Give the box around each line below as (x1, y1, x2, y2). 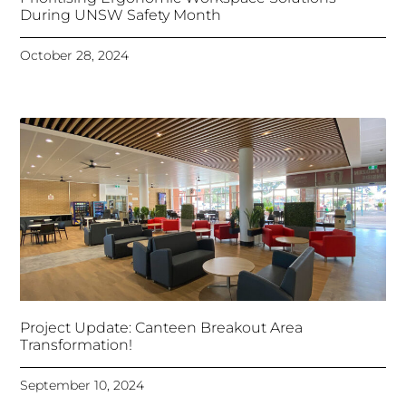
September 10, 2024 (20, 376, 145, 393)
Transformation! (20, 335, 133, 353)
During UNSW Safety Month (20, 5, 222, 24)
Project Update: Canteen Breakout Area (20, 318, 304, 336)
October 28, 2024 (20, 46, 130, 63)
